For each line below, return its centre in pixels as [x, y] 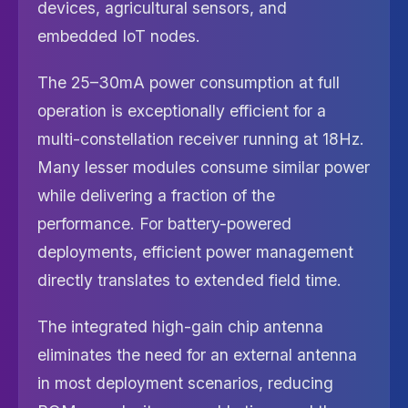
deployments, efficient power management [195, 252]
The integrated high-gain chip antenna [180, 326]
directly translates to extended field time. [189, 280]
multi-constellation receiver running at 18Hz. [201, 139]
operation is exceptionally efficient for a [182, 111]
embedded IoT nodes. [119, 36]
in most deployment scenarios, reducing [185, 383]
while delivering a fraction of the [156, 195]
